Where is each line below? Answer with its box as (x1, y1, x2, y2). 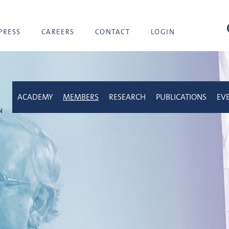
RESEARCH (109, 91, 146, 102)
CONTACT (95, 27, 130, 36)
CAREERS (41, 27, 75, 36)
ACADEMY (17, 91, 53, 102)
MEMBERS (63, 91, 99, 102)
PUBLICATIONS (156, 91, 207, 102)
